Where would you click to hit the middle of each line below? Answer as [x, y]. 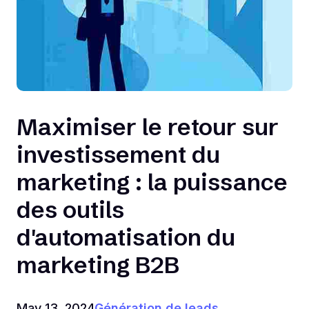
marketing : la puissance [152, 182]
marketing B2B [98, 265]
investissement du [118, 155]
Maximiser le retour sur [148, 127]
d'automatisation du [126, 238]
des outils [70, 210]
